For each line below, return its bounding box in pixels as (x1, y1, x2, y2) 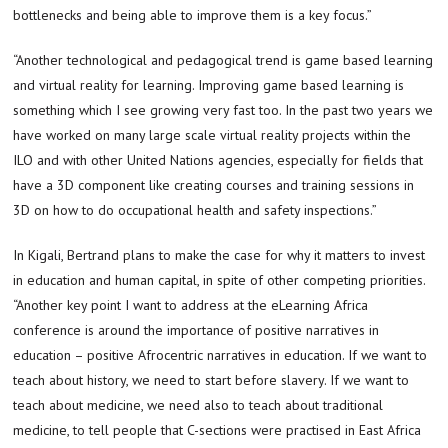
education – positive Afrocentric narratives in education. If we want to (13, 345, 428, 364)
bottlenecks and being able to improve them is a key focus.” (13, 5, 373, 24)
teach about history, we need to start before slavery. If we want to (13, 370, 410, 389)
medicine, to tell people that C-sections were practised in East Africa (13, 420, 422, 439)
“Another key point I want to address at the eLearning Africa (13, 295, 369, 314)
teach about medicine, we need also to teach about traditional (13, 395, 384, 414)
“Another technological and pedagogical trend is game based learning (13, 50, 434, 69)
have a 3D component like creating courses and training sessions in (13, 175, 415, 194)
